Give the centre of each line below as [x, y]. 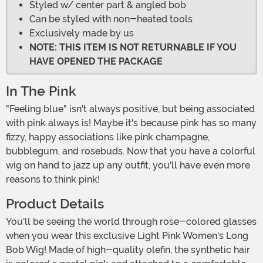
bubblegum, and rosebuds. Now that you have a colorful [131, 151]
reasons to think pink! [54, 180]
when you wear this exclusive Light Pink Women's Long [127, 236]
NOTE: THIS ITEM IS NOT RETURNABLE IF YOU [133, 48]
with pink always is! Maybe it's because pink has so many [131, 123]
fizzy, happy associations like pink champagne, [108, 137]
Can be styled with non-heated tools [111, 19]
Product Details [55, 204]
